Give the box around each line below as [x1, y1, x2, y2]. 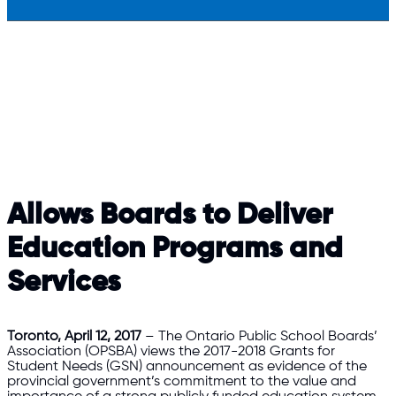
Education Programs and [7, 234, 343, 265]
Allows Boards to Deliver [7, 201, 332, 232]
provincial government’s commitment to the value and [7, 374, 356, 390]
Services [7, 268, 120, 299]
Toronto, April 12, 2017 [7, 329, 141, 345]
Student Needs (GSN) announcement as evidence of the [7, 359, 367, 375]
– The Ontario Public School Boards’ [141, 329, 377, 345]
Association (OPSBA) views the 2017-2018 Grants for [7, 344, 335, 360]
